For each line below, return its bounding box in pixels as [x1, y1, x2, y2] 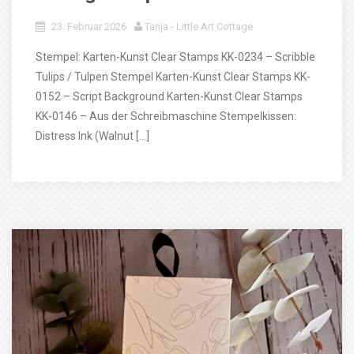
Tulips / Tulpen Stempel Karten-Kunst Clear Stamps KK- [36, 70, 311, 83]
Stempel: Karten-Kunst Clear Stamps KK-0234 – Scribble [36, 51, 315, 63]
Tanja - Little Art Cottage [145, 21, 253, 32]
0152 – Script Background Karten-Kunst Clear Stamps [36, 90, 303, 103]
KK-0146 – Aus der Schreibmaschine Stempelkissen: [36, 110, 296, 122]
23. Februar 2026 [51, 21, 126, 32]
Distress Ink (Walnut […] [36, 130, 149, 142]
